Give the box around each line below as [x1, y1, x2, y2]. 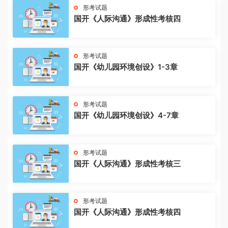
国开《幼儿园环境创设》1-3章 [74, 62, 178, 72]
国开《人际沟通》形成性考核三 [74, 159, 181, 168]
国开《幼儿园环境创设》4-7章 [74, 110, 179, 120]
